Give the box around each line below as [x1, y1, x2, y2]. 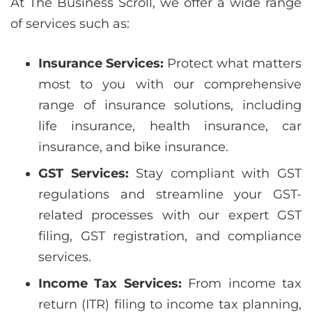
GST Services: [38, 166, 129, 181]
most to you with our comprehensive [38, 77, 302, 92]
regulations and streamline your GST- [38, 187, 302, 202]
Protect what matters [164, 56, 302, 71]
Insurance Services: [38, 56, 164, 71]
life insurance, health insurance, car [38, 118, 302, 134]
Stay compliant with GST [128, 166, 302, 181]
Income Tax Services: [38, 276, 182, 291]
